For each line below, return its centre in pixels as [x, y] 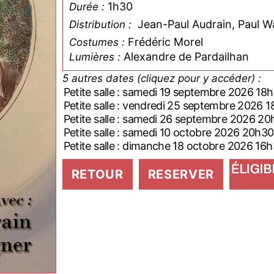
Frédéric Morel [165, 42]
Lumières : [94, 57]
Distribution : [102, 24]
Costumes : [97, 42]
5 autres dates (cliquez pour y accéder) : [199, 78]
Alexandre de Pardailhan [186, 57]
